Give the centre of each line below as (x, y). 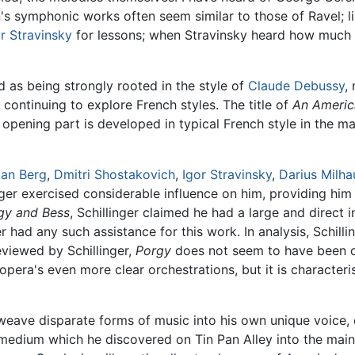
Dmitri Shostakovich (115, 174)
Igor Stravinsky (227, 174)
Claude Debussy (296, 85)
